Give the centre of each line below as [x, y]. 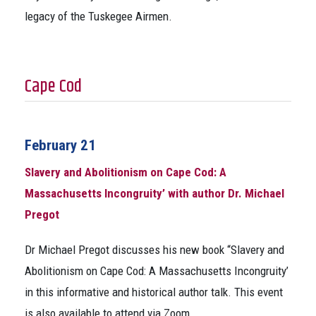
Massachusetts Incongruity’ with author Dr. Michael [154, 193]
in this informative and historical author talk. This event [154, 292]
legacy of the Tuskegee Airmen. [98, 16]
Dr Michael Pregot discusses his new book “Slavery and [154, 250]
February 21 [60, 145]
